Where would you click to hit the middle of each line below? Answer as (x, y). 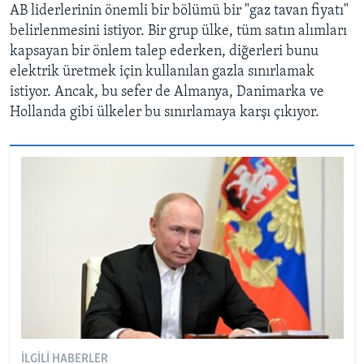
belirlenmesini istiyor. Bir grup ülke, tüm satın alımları (178, 31)
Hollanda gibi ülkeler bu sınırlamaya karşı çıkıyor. (165, 112)
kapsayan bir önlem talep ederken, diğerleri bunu (164, 51)
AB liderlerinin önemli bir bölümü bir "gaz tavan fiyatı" (179, 11)
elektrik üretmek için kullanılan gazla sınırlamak (162, 71)
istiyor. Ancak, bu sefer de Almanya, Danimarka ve (167, 92)
